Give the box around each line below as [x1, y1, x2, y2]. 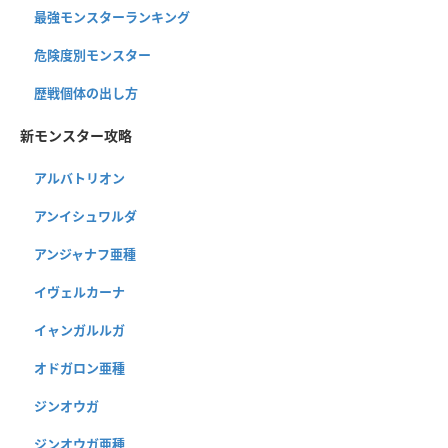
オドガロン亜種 [34, 359, 125, 378]
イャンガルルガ [34, 321, 125, 340]
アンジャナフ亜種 [34, 245, 136, 264]
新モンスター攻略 [20, 126, 132, 146]
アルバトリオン [34, 169, 125, 188]
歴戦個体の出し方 [34, 84, 138, 103]
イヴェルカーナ [34, 283, 125, 302]
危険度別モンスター [34, 46, 151, 65]
